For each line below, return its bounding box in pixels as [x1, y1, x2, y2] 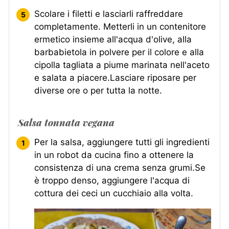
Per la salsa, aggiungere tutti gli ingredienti [34, 136, 210, 147]
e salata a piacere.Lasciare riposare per [34, 72, 196, 83]
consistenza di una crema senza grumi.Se [34, 162, 205, 173]
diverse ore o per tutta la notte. [34, 85, 162, 96]
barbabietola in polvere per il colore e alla [34, 47, 204, 57]
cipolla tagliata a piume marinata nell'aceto [34, 59, 210, 70]
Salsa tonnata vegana [18, 116, 114, 129]
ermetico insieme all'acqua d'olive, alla [34, 34, 192, 44]
